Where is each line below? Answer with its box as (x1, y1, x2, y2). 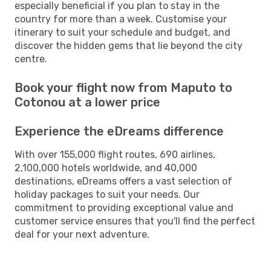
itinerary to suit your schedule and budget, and (15, 26, 230, 38)
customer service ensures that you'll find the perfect (15, 215, 255, 227)
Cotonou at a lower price (15, 94, 160, 109)
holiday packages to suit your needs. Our (15, 188, 200, 200)
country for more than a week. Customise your (15, 13, 227, 25)
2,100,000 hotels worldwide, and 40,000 (15, 162, 197, 174)
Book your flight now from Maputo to (15, 80, 232, 95)
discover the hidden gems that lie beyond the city (15, 39, 243, 51)
